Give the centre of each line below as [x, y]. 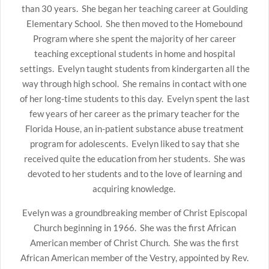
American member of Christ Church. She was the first [134, 243]
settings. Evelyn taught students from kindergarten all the [134, 68]
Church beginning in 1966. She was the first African [134, 228]
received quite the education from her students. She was [134, 159]
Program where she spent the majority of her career [134, 38]
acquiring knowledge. [134, 189]
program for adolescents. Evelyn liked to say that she [134, 144]
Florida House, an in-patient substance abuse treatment [134, 128]
